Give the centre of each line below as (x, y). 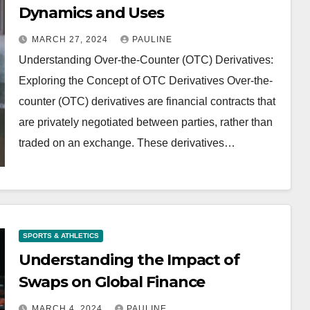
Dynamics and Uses (91, 13)
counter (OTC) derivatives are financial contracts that (147, 101)
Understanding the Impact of (129, 260)
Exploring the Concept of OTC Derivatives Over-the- (145, 81)
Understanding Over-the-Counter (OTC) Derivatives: (146, 60)
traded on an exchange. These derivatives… (127, 143)
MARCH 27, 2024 (71, 39)
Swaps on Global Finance (112, 282)
